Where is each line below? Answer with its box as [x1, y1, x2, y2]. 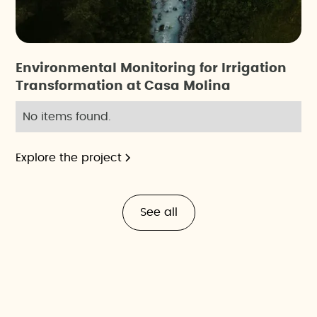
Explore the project [16, 152, 122, 164]
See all [139, 207, 178, 219]
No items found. [23, 111, 112, 123]
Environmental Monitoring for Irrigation [16, 62, 287, 76]
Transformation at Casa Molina [16, 80, 231, 93]
